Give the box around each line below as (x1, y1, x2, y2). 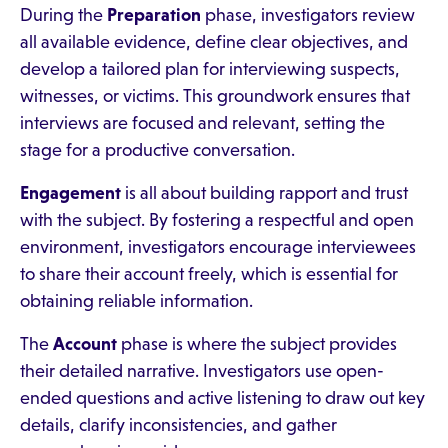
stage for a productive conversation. (20, 140, 295, 160)
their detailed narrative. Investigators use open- (20, 361, 384, 381)
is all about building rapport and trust (125, 183, 408, 203)
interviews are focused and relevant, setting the (20, 113, 385, 133)
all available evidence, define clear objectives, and (20, 32, 408, 52)
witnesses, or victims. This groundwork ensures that (20, 86, 410, 106)
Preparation (107, 5, 201, 25)
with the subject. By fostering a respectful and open (20, 210, 414, 230)
